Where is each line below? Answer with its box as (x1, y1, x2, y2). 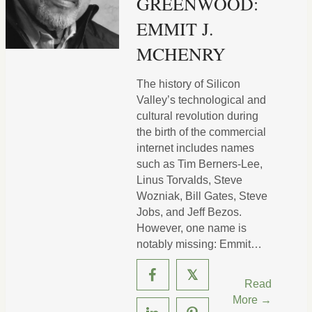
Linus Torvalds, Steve (136, 174, 242, 186)
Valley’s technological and (136, 94, 266, 106)
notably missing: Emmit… (136, 238, 262, 250)
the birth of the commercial (136, 126, 266, 138)
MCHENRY (136, 42, 226, 65)
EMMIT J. (136, 17, 214, 40)
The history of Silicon (136, 78, 240, 90)
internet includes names (136, 142, 254, 154)
